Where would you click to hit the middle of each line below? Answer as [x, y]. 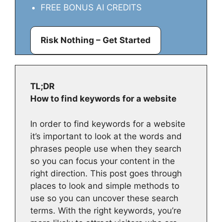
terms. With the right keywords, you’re [106, 210]
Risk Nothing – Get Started [96, 40]
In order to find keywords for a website [108, 124]
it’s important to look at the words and [106, 136]
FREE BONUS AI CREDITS [91, 7]
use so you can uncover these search [104, 198]
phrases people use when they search [106, 148]
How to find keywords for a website [103, 99]
